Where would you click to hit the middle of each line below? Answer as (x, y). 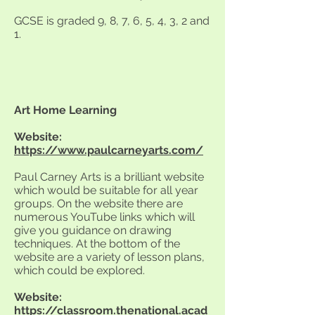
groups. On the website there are (98, 204)
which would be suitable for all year (106, 190)
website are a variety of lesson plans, (109, 257)
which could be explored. (79, 270)
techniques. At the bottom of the (97, 244)
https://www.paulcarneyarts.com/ (109, 150)
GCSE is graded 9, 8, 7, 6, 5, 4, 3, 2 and (112, 21)
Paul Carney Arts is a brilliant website (109, 177)
